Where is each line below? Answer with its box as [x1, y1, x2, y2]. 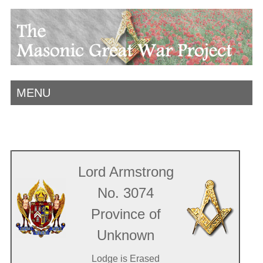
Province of [90, 205, 161, 222]
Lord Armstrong [77, 163, 174, 180]
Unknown [97, 227, 155, 243]
